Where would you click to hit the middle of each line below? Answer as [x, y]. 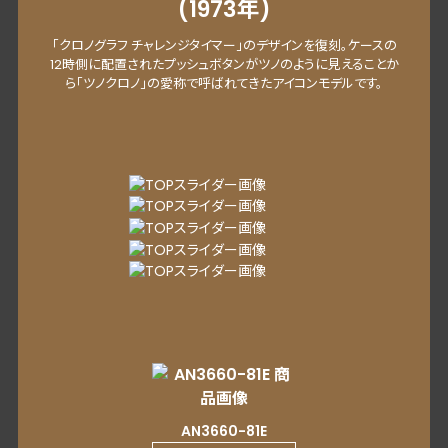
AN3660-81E [224, 431]
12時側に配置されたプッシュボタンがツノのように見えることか [224, 64]
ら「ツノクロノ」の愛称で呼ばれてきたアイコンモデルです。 [224, 83]
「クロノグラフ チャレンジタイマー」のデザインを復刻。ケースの [224, 45]
